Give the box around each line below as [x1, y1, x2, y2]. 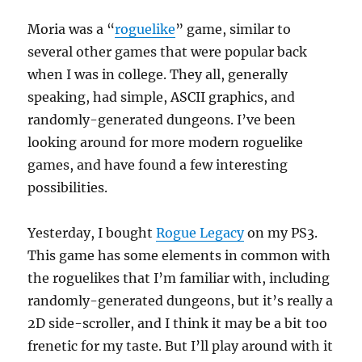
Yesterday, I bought [27, 225, 157, 241]
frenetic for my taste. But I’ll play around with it [27, 338, 334, 354]
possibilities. [27, 179, 108, 196]
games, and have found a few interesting [27, 157, 288, 173]
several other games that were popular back [27, 44, 308, 60]
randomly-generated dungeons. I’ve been [27, 112, 297, 128]
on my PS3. [244, 225, 318, 241]
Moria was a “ [27, 21, 116, 37]
